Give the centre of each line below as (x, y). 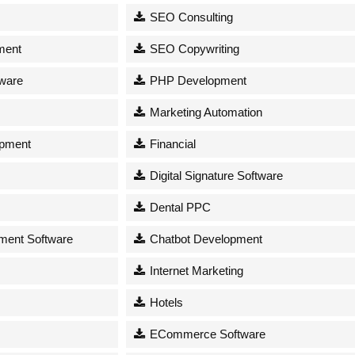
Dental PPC (179, 207)
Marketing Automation (205, 112)
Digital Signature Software (215, 175)
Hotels (165, 302)
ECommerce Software (206, 334)
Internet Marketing (195, 270)
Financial (172, 143)
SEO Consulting (190, 17)
